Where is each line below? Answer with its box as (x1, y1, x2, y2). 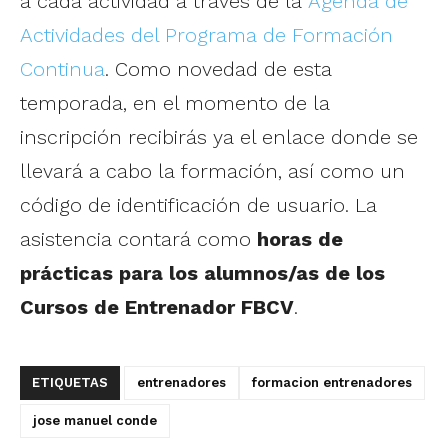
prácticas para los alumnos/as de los (20, 261, 385, 286)
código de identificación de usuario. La (20, 193, 377, 218)
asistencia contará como (20, 227, 257, 252)
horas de (257, 227, 343, 252)
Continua (20, 57, 105, 82)
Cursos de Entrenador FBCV (20, 295, 294, 320)
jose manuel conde (33, 413, 157, 429)
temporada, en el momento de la (20, 91, 330, 116)
